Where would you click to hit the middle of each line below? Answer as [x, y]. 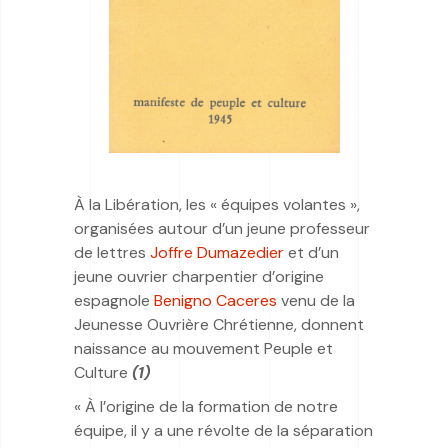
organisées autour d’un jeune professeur [222, 228]
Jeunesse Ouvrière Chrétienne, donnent [219, 324]
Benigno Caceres [217, 300]
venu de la [318, 300]
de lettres [112, 252]
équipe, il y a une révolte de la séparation [223, 430]
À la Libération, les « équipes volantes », [217, 204]
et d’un [313, 252]
